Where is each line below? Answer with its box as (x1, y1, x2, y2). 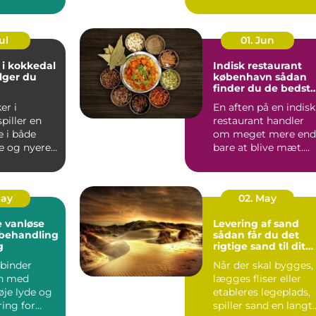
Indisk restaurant (213, 59, 302, 73)
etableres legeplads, (213, 286, 310, 299)
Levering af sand (213, 217, 299, 231)
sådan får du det (213, 229, 299, 242)
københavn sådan (213, 71, 275, 84)
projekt (213, 251, 250, 265)
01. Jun (240, 34, 274, 47)
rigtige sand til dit (213, 240, 305, 253)
